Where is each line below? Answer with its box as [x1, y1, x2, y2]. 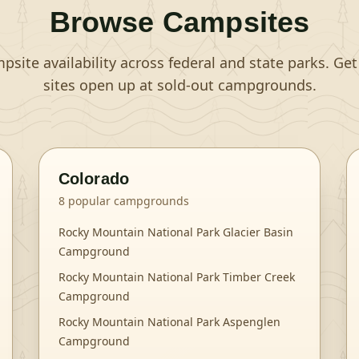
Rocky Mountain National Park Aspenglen [58, 314, 280, 329]
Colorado [58, 170, 129, 188]
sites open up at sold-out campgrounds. [42, 75, 317, 95]
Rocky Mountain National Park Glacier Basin [58, 224, 293, 240]
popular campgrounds [65, 193, 189, 208]
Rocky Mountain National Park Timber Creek [58, 269, 295, 284]
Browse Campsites [49, 6, 310, 38]
